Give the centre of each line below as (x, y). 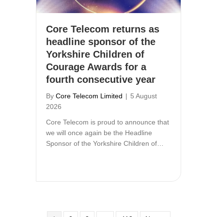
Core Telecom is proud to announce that (108, 122)
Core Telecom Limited (89, 96)
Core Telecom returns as (103, 29)
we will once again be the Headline (99, 132)
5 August (144, 96)
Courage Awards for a (96, 67)
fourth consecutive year (101, 79)
